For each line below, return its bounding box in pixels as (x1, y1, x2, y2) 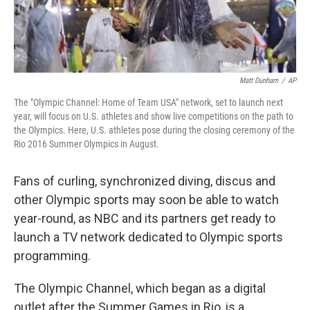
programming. (14, 248, 91, 264)
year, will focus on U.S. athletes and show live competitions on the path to (14, 111, 293, 122)
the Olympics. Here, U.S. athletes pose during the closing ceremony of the (14, 125, 295, 136)
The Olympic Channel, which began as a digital (14, 281, 266, 296)
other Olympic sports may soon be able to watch (14, 192, 279, 208)
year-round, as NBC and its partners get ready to (14, 211, 275, 226)
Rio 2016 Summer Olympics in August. (14, 138, 159, 150)
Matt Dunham (239, 76, 278, 86)
